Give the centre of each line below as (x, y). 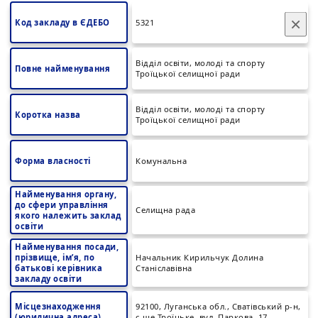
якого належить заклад (68, 215)
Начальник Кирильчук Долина (199, 257)
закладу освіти (48, 279)
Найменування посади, (67, 247)
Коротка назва (48, 115)
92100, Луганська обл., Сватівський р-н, (218, 306)
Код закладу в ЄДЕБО (62, 22)
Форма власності (53, 161)
